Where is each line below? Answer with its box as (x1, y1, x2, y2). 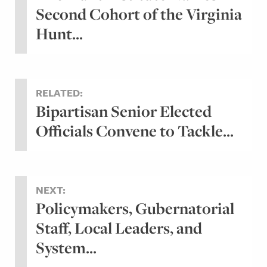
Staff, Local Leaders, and (36, 216, 202, 239)
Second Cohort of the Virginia (36, 2, 242, 25)
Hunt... (36, 22, 83, 45)
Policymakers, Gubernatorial (36, 197, 234, 219)
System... (36, 236, 97, 259)
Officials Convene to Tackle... (36, 119, 234, 142)
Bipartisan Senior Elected (36, 100, 212, 122)
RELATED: (36, 85, 83, 100)
